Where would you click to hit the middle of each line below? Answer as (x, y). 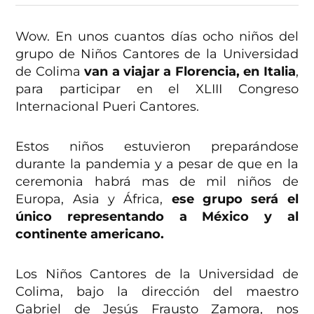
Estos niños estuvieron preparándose (157, 147)
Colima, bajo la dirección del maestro (157, 292)
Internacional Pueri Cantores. (109, 107)
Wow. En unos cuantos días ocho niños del (157, 37)
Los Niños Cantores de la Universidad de (157, 274)
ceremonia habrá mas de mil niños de (157, 182)
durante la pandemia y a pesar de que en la (157, 164)
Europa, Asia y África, (94, 199)
